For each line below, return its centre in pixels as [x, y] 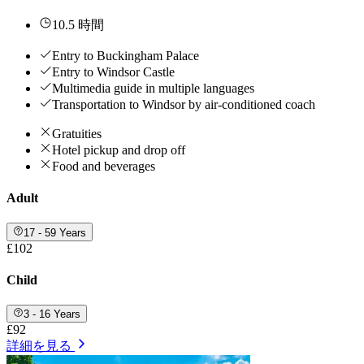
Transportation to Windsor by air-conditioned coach [184, 104]
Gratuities [77, 133]
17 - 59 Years [55, 232]
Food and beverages [104, 166]
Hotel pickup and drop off [119, 149]
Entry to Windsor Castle [113, 71]
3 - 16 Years [52, 314]
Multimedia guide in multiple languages [153, 88]
